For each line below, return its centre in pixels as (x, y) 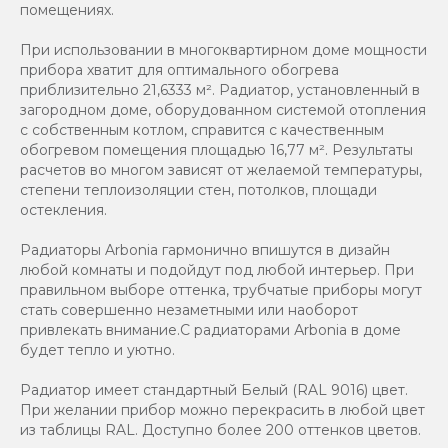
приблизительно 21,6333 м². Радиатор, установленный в (220, 89)
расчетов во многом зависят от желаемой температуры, (221, 169)
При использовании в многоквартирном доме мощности (223, 49)
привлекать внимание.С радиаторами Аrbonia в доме (210, 329)
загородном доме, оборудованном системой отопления (223, 109)
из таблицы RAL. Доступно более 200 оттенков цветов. (220, 429)
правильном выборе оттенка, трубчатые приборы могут (221, 289)
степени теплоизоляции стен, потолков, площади (198, 189)
